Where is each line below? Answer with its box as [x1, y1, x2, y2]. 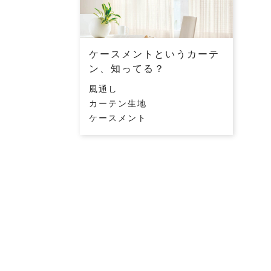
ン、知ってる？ [89, 63, 165, 74]
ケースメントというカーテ [89, 48, 220, 59]
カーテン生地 [89, 99, 147, 108]
